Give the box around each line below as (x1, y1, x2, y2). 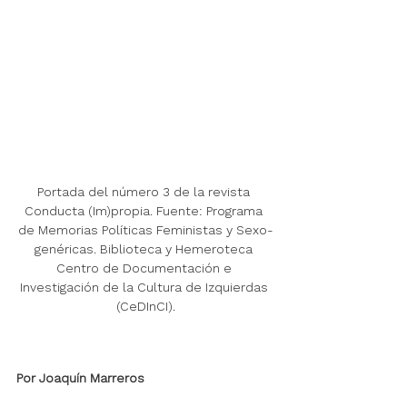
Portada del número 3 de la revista (37, 184, 253, 200)
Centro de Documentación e (55, 261, 235, 276)
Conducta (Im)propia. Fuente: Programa (25, 203, 266, 219)
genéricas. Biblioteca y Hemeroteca (35, 242, 256, 257)
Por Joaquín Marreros (16, 371, 144, 386)
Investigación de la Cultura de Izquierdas (19, 280, 272, 295)
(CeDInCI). (115, 299, 175, 314)
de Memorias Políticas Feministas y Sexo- (17, 223, 273, 238)
